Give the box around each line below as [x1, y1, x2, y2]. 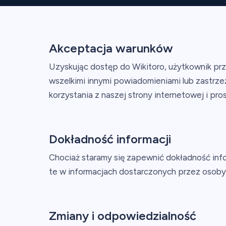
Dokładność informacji [48, 132, 171, 146]
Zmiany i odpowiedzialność [48, 208, 196, 223]
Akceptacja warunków [48, 41, 173, 55]
